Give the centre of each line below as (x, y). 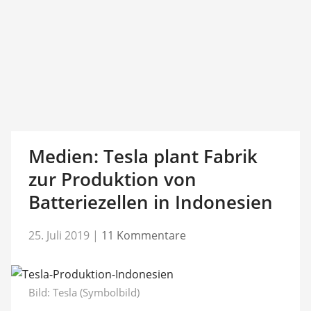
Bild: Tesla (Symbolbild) (84, 292)
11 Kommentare (143, 235)
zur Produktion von (112, 179)
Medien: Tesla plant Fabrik (143, 156)
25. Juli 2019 (59, 235)
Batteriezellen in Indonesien (150, 202)
